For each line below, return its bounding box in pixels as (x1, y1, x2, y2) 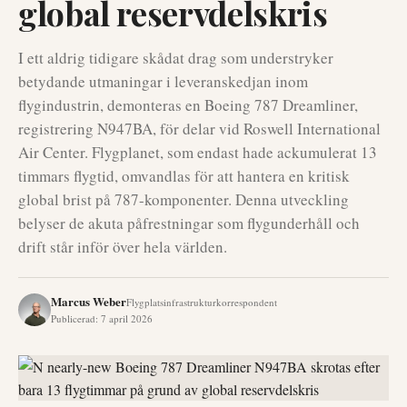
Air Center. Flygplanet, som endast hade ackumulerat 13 (18, 142, 377, 163)
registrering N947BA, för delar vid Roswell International (18, 118, 381, 139)
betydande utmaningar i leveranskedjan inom (18, 71, 308, 92)
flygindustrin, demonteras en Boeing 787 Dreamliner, (18, 94, 358, 115)
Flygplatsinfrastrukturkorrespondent (126, 295, 277, 309)
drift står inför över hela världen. (18, 236, 227, 257)
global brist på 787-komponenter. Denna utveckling (18, 189, 349, 210)
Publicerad (51, 312, 95, 325)
